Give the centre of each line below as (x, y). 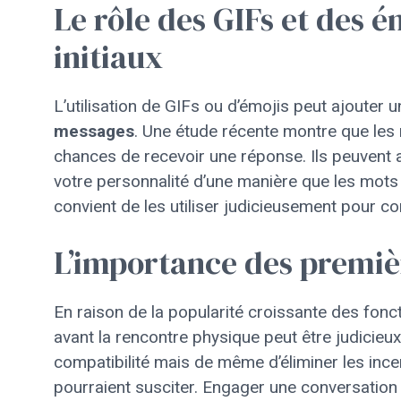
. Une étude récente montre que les (267, 131)
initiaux (108, 56)
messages (94, 131)
